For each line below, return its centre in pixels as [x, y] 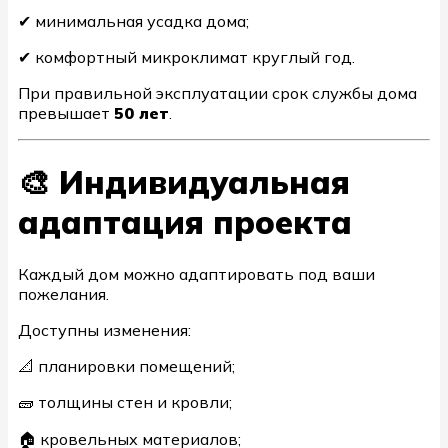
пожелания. [63, 293]
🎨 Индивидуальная [184, 182]
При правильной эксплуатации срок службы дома [217, 93]
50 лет [141, 113]
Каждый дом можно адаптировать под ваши [196, 273]
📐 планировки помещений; [126, 365]
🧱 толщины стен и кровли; [125, 401]
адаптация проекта [185, 222]
